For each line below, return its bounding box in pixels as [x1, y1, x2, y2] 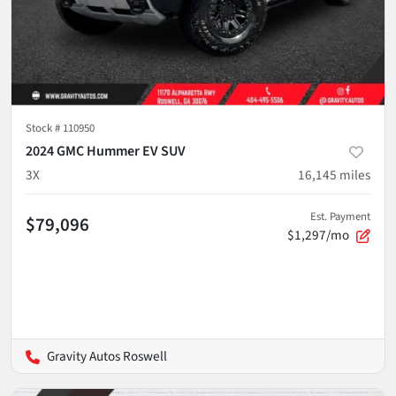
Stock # [26, 119, 63, 136]
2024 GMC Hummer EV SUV [26, 141, 186, 161]
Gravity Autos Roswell [47, 346, 167, 366]
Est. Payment [310, 208, 370, 225]
